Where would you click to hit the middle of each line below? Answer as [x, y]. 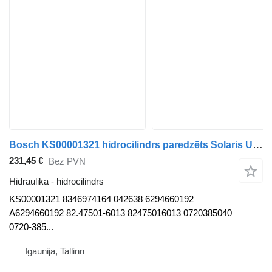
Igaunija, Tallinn [55, 251]
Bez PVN [67, 161]
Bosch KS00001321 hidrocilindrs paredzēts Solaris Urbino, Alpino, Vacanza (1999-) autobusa [258, 144]
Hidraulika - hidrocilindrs [56, 181]
